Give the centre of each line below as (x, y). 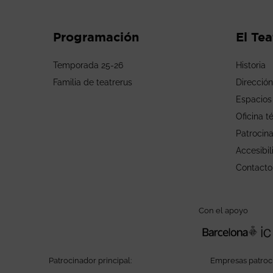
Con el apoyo (224, 210)
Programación (96, 37)
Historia (251, 65)
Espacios (254, 99)
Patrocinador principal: (90, 261)
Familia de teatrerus (93, 82)
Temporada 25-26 (88, 65)
